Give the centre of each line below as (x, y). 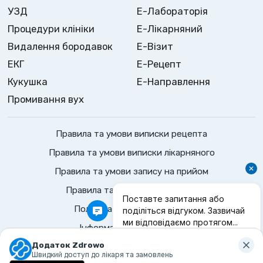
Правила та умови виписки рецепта (131, 134)
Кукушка (28, 82)
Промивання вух (46, 100)
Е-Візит (155, 47)
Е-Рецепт (159, 64)
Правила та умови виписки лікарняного (131, 153)
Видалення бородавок (60, 47)
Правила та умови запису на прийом (131, 172)
